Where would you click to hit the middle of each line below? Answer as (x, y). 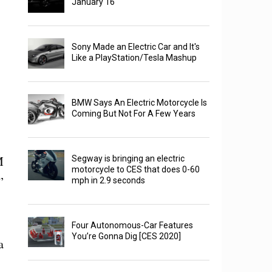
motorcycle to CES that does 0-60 (136, 170)
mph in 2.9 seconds (109, 181)
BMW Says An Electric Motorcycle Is (140, 103)
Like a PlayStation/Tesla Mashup (134, 58)
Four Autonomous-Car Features (133, 226)
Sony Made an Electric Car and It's (136, 47)
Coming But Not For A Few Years (134, 114)
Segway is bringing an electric (128, 159)
